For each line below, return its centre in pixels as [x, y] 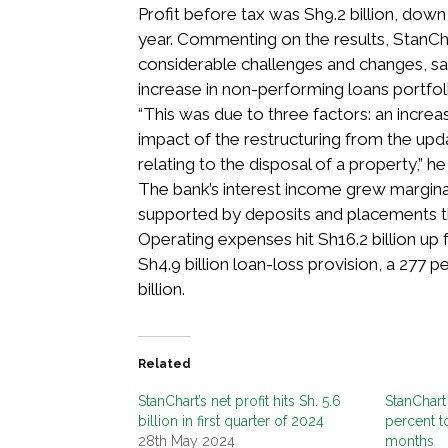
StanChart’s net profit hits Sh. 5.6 [239, 400]
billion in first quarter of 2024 [231, 420]
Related [164, 363]
